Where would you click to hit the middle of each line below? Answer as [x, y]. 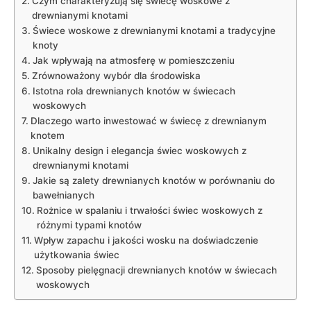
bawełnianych [63, 195]
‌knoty [45, 45]
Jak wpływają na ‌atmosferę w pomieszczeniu [133, 60]
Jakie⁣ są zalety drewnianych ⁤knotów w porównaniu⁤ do [153, 180]
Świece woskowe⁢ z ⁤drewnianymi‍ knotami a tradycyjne [154, 30]
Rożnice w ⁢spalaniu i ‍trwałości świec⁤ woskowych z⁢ [149, 210]
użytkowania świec [76, 254]
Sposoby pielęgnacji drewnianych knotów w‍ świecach [156, 270]
